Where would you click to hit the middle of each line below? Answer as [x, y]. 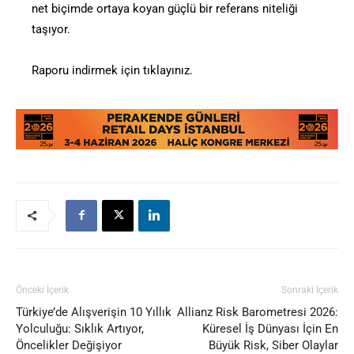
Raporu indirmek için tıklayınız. [112, 70]
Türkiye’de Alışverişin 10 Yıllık [94, 312]
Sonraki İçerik [310, 290]
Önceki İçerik [42, 290]
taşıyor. [51, 29]
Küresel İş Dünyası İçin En [270, 328]
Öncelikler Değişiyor [69, 345]
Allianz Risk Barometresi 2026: [258, 312]
